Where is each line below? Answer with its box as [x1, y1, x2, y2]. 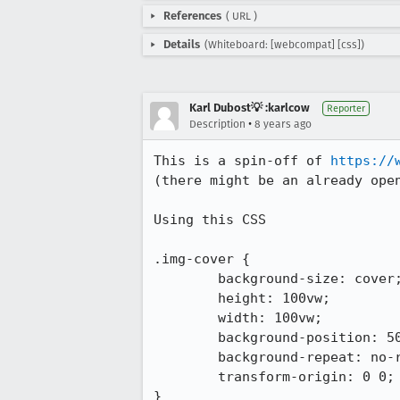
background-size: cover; [154, 271, 218, 287]
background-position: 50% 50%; [154, 329, 218, 346]
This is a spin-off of [154, 153, 330, 169]
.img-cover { [154, 251, 250, 267]
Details [163, 37, 200, 51]
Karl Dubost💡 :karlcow [189, 101, 310, 114]
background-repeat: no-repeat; [154, 349, 218, 365]
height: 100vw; [154, 290, 218, 306]
